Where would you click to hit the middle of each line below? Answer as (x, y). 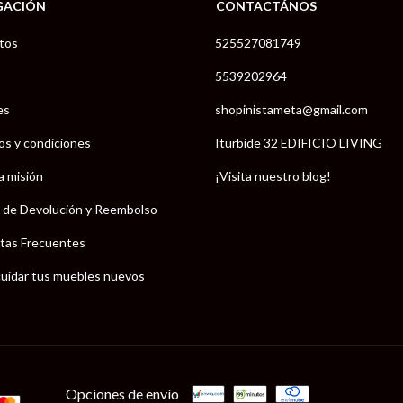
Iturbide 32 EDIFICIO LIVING (299, 142)
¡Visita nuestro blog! (273, 175)
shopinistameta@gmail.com (291, 109)
